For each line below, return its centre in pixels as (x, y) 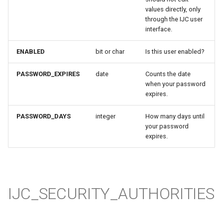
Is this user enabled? (175, 52)
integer (106, 116)
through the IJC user (174, 19)
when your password (175, 84)
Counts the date (168, 74)
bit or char (110, 52)
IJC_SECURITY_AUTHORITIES (111, 194)
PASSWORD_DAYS (44, 116)
